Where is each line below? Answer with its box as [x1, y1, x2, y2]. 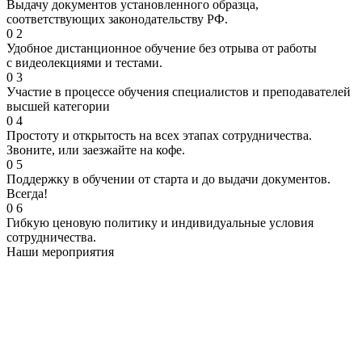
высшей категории [6, 99, 110, 114]
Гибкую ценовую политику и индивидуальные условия [6, 216, 314, 230]
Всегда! [6, 187, 48, 201]
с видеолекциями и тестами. [6, 56, 162, 70]
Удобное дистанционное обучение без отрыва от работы [6, 41, 317, 56]
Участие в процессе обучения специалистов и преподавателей [6, 85, 351, 99]
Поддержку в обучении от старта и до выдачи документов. [6, 172, 330, 187]
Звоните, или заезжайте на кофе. [6, 143, 185, 158]
